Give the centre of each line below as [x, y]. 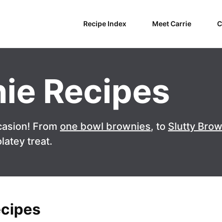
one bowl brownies [105, 126]
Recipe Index [105, 24]
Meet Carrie [172, 24]
